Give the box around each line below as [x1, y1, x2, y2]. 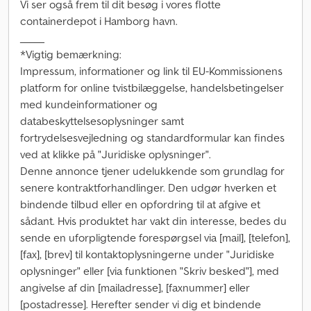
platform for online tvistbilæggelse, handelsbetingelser [20, 81, 284, 94]
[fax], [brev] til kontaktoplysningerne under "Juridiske [20, 247, 274, 261]
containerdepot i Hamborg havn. [20, 14, 178, 28]
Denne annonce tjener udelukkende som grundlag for [20, 164, 285, 178]
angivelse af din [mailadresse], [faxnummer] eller [20, 280, 250, 294]
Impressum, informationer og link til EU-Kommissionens [20, 64, 283, 78]
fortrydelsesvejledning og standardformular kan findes [20, 131, 285, 144]
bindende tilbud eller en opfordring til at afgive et [20, 197, 260, 211]
